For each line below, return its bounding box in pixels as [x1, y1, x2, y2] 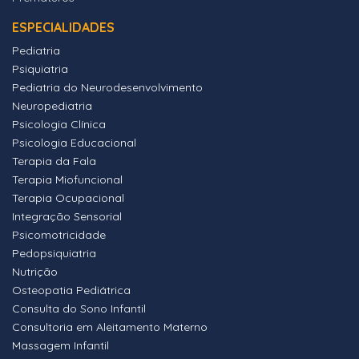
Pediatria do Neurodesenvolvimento [12, 80, 203, 95]
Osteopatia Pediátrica [12, 283, 131, 298]
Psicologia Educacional [12, 135, 136, 151]
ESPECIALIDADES [12, 19, 115, 36]
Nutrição [12, 264, 58, 280]
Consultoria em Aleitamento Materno [12, 320, 208, 335]
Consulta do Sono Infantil [12, 301, 146, 317]
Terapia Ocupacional [12, 191, 124, 206]
